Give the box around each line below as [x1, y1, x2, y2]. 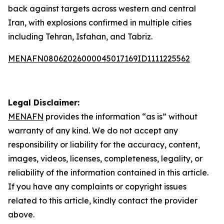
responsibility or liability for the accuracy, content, [8, 139, 200, 149]
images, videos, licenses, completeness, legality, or [8, 153, 202, 163]
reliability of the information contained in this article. [8, 167, 208, 177]
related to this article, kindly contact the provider [8, 195, 197, 205]
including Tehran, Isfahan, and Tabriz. [8, 31, 152, 41]
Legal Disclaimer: [8, 97, 79, 107]
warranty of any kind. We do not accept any [8, 125, 178, 135]
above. [8, 209, 34, 219]
